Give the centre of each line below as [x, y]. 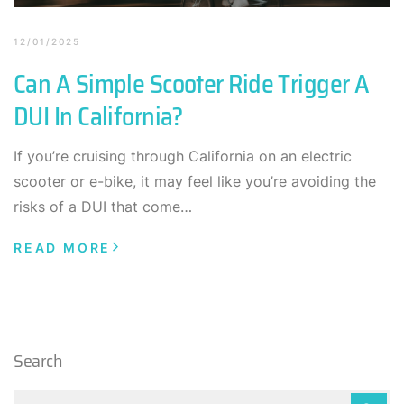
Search [38, 360]
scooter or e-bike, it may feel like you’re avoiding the [195, 181]
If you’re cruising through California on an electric [183, 156]
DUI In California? [98, 116]
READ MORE [63, 247]
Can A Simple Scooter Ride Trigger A [192, 83]
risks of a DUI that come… [103, 206]
